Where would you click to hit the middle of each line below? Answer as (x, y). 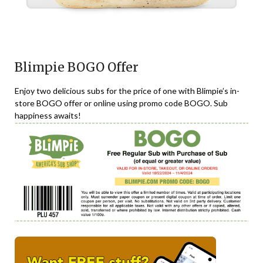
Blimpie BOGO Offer (77, 67)
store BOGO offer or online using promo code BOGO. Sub (121, 103)
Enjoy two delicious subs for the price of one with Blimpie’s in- (127, 90)
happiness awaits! (48, 115)
